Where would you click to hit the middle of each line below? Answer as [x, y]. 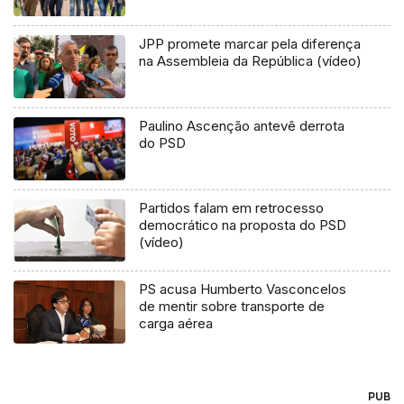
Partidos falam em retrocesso [232, 207]
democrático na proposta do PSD [243, 225]
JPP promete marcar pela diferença [250, 43]
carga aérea [176, 324]
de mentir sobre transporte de [232, 307]
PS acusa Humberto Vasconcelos [243, 289]
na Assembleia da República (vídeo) [251, 60]
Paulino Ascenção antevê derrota [242, 125]
